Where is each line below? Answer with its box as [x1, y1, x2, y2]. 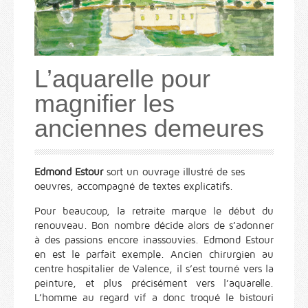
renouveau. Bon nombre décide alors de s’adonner [34, 220, 274, 232]
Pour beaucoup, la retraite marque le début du [34, 206, 274, 217]
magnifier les [34, 89, 175, 118]
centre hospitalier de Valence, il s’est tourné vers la [34, 263, 274, 275]
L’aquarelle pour [34, 65, 210, 93]
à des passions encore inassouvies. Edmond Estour [34, 234, 274, 246]
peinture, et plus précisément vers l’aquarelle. [34, 278, 274, 289]
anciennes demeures [34, 114, 264, 143]
